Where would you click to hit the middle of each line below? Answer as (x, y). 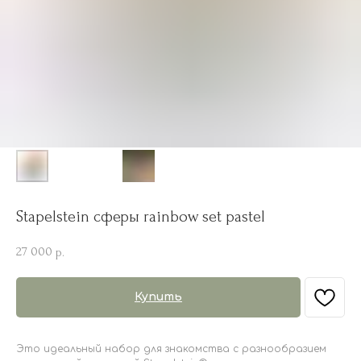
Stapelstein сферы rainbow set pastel (141, 217)
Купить (158, 297)
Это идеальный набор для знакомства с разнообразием (171, 349)
